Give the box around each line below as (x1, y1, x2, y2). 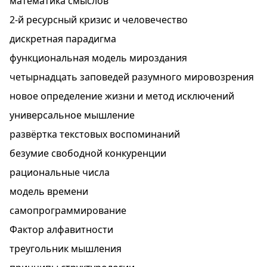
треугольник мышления (10, 242, 122, 255)
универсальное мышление (10, 108, 135, 122)
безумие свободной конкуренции (10, 147, 166, 160)
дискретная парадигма (10, 32, 116, 45)
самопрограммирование (10, 204, 126, 217)
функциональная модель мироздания (10, 51, 187, 64)
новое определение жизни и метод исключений (10, 89, 234, 103)
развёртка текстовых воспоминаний (10, 128, 180, 141)
